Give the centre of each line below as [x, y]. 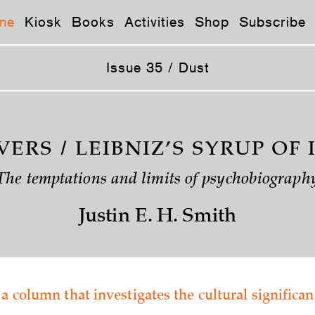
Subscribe [272, 22]
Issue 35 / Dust [157, 67]
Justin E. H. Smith [157, 217]
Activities [155, 22]
